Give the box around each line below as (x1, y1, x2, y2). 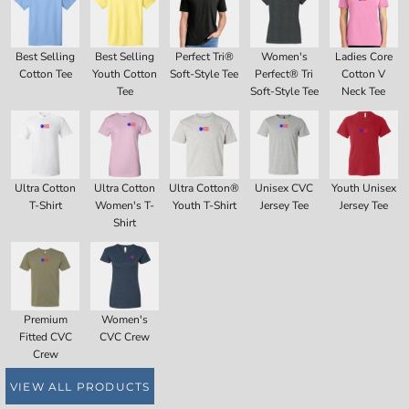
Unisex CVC (255, 181, 314, 196)
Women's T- (95, 198, 155, 214)
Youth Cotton (92, 67, 158, 82)
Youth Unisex (330, 181, 396, 196)
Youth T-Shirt (172, 198, 236, 214)
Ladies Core (334, 49, 393, 65)
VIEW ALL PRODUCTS (10, 379, 151, 393)
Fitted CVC (18, 330, 72, 345)
